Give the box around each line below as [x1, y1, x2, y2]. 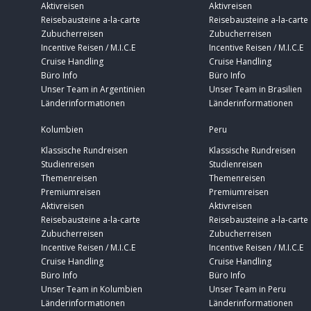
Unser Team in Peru [209, 283, 286, 296]
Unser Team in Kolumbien [41, 283, 142, 296]
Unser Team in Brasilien [209, 83, 302, 96]
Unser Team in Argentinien [41, 83, 145, 96]
